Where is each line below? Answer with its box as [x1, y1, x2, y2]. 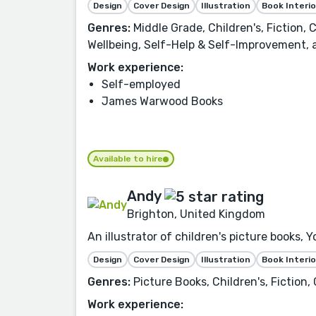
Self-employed [102, 77, 181, 91]
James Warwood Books [102, 94, 223, 108]
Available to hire [93, 153, 163, 164]
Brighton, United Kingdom [127, 207, 265, 221]
